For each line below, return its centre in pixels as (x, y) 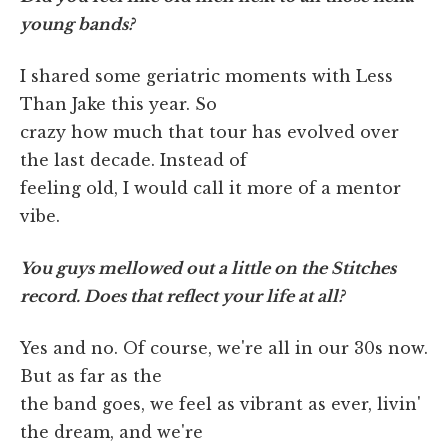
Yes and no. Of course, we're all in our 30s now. (224, 348)
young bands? (77, 24)
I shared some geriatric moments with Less (206, 76)
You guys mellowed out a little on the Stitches (208, 268)
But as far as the (91, 376)
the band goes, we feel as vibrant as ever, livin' (220, 404)
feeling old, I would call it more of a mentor (210, 188)
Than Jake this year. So (118, 104)
